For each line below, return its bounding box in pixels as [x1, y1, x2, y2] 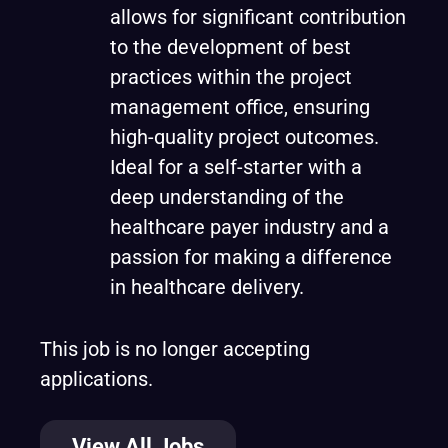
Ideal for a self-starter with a [110, 155, 362, 179]
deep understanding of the [110, 185, 344, 209]
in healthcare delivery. [110, 275, 304, 299]
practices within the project [110, 65, 352, 89]
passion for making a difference [110, 245, 392, 269]
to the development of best [110, 35, 351, 59]
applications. [40, 367, 153, 391]
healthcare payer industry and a [110, 215, 389, 239]
